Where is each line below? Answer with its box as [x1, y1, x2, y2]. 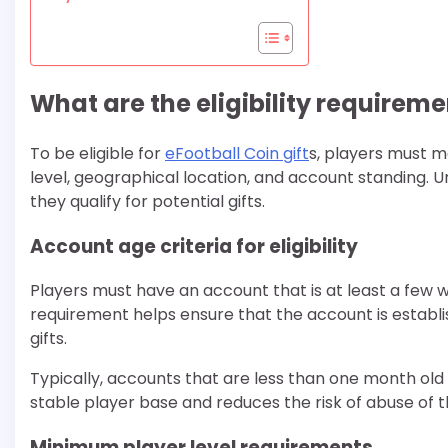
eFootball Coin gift [165, 142, 309, 165]
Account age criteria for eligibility [30, 232, 358, 260]
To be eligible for [30, 142, 165, 165]
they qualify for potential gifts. [30, 190, 265, 213]
